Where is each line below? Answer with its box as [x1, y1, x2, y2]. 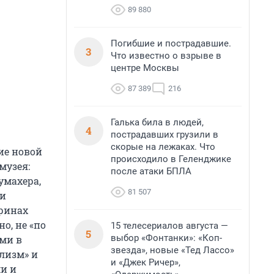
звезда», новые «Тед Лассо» [111, 245, 234, 256]
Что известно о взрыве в [111, 50, 221, 61]
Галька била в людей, [111, 117, 204, 128]
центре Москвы [111, 62, 179, 73]
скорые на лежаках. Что [111, 141, 215, 152]
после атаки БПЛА [111, 166, 191, 177]
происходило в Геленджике [111, 154, 231, 165]
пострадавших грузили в [111, 129, 218, 140]
